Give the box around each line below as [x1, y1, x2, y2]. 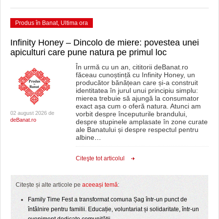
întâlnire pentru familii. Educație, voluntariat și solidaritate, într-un [28, 205, 199, 213]
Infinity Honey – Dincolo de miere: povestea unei [10, 37, 199, 47]
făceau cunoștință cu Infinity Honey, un [75, 70, 195, 79]
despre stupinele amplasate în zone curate [75, 117, 208, 126]
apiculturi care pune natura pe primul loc [10, 47, 167, 57]
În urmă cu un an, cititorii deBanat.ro [75, 63, 188, 71]
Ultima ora [61, 19, 88, 26]
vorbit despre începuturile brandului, [75, 109, 187, 118]
